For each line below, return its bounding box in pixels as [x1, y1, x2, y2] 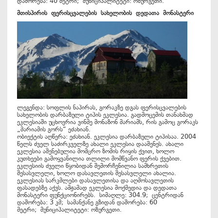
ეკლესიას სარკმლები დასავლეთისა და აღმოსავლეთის [17, 177, 174, 184]
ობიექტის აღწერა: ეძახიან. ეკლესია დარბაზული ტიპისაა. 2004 [17, 133, 196, 140]
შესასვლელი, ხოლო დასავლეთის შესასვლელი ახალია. [17, 169, 176, 177]
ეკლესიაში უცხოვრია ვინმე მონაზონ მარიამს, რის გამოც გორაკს [17, 118, 198, 126]
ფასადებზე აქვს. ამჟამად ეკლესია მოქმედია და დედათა [17, 184, 177, 191]
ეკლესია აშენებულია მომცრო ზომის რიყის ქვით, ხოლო [17, 147, 174, 155]
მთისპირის [17, 9, 51, 17]
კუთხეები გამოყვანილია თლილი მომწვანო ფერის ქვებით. [17, 155, 182, 162]
